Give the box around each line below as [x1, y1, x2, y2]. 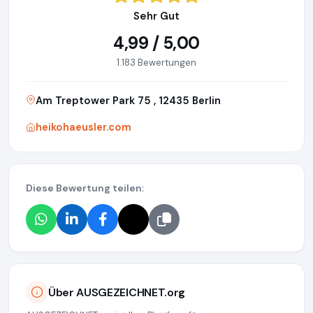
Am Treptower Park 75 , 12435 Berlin [36, 94, 221, 108]
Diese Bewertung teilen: [26, 182, 144, 195]
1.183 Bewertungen [117, 57, 196, 69]
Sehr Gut [133, 9, 180, 24]
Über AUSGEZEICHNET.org [48, 284, 185, 300]
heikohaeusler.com [36, 120, 131, 135]
